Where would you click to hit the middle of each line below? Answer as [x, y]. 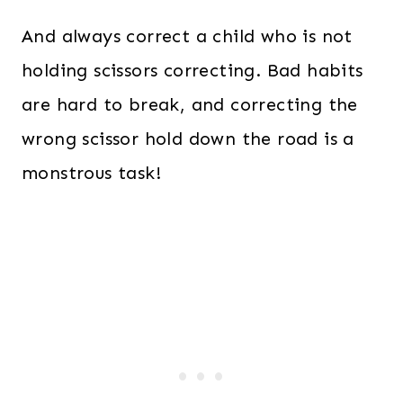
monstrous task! [91, 173]
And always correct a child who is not [187, 36]
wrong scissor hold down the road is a [188, 139]
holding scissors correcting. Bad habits [193, 71]
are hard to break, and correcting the [190, 105]
